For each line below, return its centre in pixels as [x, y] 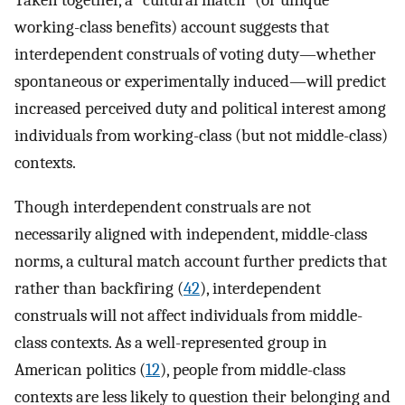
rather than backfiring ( [99, 288]
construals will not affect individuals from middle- [188, 315]
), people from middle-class [253, 369]
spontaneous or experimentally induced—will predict [200, 81]
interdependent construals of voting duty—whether [195, 54]
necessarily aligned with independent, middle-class [191, 234]
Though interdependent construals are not [163, 207]
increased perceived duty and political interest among [200, 108]
